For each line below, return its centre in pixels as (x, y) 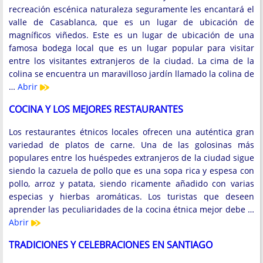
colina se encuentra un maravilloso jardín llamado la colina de (131, 74)
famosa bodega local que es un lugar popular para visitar (131, 48)
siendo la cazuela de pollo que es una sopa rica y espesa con (131, 170)
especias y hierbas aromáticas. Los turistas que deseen (131, 196)
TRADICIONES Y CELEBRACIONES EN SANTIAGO (111, 245)
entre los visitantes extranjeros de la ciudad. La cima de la (131, 61)
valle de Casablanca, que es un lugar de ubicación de (131, 22)
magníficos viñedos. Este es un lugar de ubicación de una (131, 35)
